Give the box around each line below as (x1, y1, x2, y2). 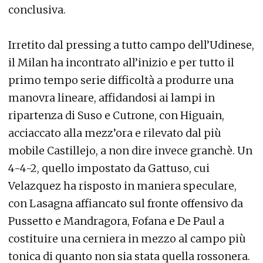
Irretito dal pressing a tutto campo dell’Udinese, (8, 38, 254, 52)
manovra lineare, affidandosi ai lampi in (8, 91, 215, 104)
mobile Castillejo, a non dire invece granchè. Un (8, 144, 252, 157)
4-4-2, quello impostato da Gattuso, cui (8, 161, 210, 175)
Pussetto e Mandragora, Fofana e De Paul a (8, 214, 224, 228)
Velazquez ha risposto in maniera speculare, (8, 179, 237, 193)
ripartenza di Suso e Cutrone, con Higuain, (8, 109, 224, 122)
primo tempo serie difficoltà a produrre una (8, 73, 234, 87)
